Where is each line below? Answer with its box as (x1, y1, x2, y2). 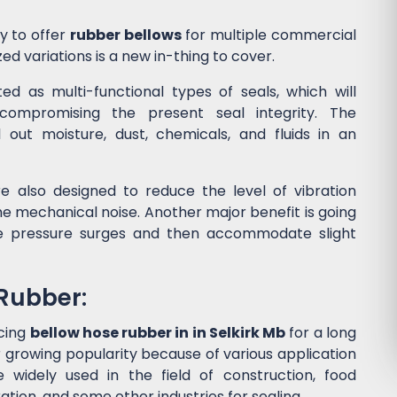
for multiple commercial (181, 25, 357, 46)
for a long (285, 323, 357, 344)
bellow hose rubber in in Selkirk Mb (29, 323, 286, 344)
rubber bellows (69, 25, 182, 46)
